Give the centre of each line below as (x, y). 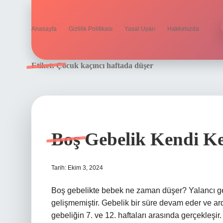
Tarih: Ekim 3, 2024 (77, 168)
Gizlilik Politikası (91, 29)
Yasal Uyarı (140, 29)
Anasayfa (44, 29)
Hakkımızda (183, 29)
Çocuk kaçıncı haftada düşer (105, 65)
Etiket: (44, 65)
